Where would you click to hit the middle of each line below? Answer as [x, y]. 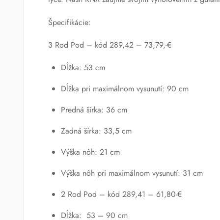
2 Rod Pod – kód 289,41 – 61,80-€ [121, 194]
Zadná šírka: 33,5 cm [96, 131]
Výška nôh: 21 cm [90, 152]
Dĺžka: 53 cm [83, 67]
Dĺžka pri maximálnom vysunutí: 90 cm [124, 88]
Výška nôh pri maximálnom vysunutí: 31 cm [132, 173]
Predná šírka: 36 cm [94, 110]
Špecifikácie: [69, 22]
